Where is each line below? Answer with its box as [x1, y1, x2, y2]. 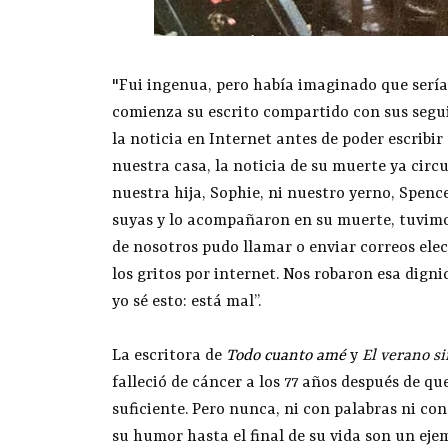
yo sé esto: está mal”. [112, 293, 261, 312]
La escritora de [112, 347, 226, 366]
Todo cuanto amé [226, 347, 346, 366]
